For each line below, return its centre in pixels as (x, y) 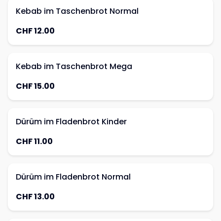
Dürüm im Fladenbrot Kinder (71, 122)
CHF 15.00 (35, 86)
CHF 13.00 (35, 197)
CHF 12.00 (35, 31)
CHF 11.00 (34, 141)
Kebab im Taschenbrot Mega (74, 66)
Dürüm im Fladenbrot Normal (73, 177)
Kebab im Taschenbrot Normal (77, 11)
